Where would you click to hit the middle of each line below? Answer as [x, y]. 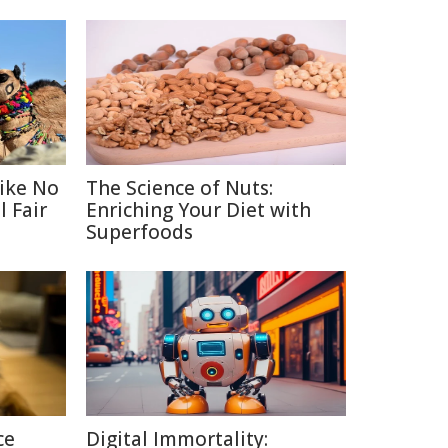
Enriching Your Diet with [198, 210]
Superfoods [139, 232]
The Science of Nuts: [179, 188]
